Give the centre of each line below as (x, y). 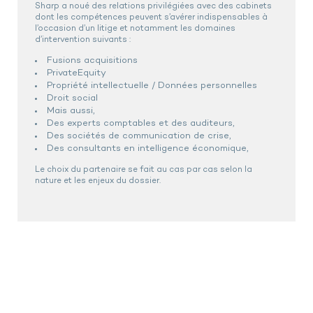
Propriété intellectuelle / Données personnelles (152, 85)
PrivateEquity (77, 73)
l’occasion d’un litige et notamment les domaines (135, 28)
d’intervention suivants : (83, 39)
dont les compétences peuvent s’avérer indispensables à (151, 17)
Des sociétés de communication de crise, (139, 136)
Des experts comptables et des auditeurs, (141, 123)
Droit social (72, 98)
